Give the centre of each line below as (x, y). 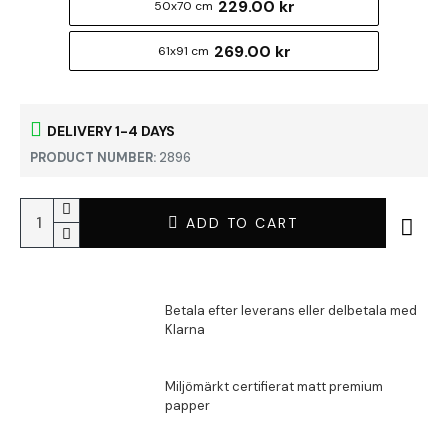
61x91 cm (183, 51)
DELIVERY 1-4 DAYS (111, 130)
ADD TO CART (241, 222)
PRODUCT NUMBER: (93, 157)
